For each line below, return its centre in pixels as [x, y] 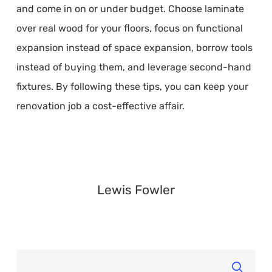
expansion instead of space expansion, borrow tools [134, 48]
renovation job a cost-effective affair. [100, 106]
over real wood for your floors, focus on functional [129, 28]
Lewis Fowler [136, 190]
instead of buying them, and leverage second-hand [134, 67]
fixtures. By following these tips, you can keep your [132, 87]
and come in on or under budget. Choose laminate [130, 9]
